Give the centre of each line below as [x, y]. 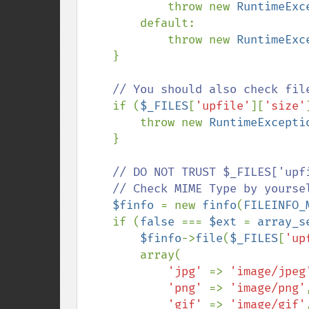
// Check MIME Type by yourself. [99, 189]
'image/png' [268, 288]
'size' [285, 106]
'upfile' [223, 106]
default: [112, 23]
